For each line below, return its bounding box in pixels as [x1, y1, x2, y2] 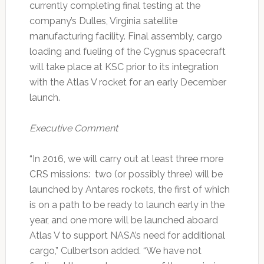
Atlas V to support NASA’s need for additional [29, 230, 225, 242]
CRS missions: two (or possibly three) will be [29, 169, 223, 180]
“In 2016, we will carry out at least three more [29, 153, 223, 165]
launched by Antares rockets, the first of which [29, 184, 230, 196]
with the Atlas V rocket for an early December [29, 77, 226, 88]
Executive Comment [29, 123, 118, 134]
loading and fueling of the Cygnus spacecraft [29, 46, 226, 58]
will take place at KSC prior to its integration [29, 61, 219, 73]
